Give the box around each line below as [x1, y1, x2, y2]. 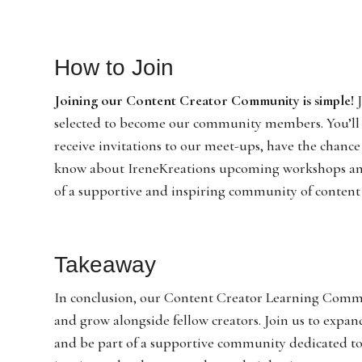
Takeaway [54, 251, 157, 277]
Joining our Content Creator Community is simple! [54, 90, 355, 109]
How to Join [54, 54, 175, 80]
